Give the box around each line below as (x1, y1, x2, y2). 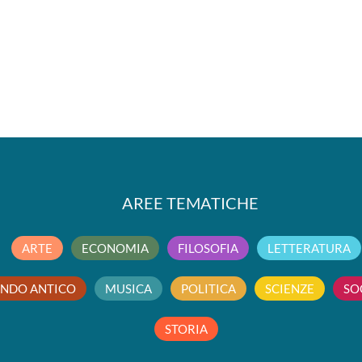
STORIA (165, 322, 208, 336)
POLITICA (181, 281, 237, 296)
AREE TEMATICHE (122, 193, 259, 213)
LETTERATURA (267, 241, 351, 255)
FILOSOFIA (178, 241, 239, 255)
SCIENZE (265, 281, 315, 296)
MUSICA (105, 281, 153, 296)
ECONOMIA (82, 241, 149, 255)
